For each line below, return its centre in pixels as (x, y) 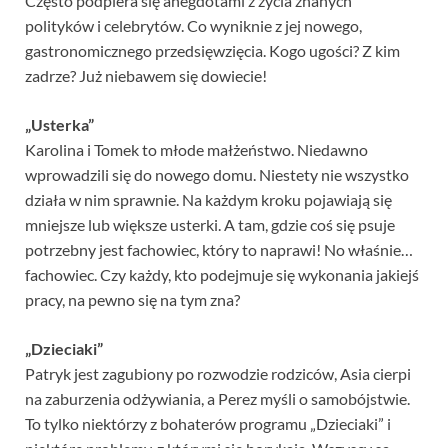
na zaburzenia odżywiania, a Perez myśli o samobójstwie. (217, 399)
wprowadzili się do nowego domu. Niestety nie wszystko (217, 175)
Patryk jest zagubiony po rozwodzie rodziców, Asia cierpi (218, 374)
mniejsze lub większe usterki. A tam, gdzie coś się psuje (210, 225)
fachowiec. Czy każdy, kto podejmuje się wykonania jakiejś (222, 275)
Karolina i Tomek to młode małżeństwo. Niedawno (196, 150)
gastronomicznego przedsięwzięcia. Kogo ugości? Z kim (212, 51)
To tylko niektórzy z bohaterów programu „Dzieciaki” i (208, 424)
